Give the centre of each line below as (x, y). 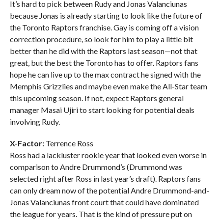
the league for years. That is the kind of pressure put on (101, 214)
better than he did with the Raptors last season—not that (103, 51)
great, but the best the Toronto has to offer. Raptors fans (104, 62)
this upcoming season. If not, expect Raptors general (96, 98)
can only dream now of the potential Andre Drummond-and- (109, 190)
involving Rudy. (35, 121)
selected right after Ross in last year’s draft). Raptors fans (105, 178)
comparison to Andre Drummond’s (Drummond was (96, 166)
